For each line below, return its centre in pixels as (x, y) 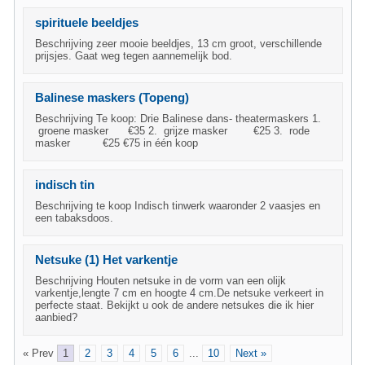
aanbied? (56, 317)
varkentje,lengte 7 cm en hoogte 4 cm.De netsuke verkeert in (179, 293)
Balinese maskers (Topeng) (112, 98)
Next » (251, 353)
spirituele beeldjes (87, 23)
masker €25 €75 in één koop (117, 143)
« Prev (38, 353)
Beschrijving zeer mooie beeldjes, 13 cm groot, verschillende (178, 44)
